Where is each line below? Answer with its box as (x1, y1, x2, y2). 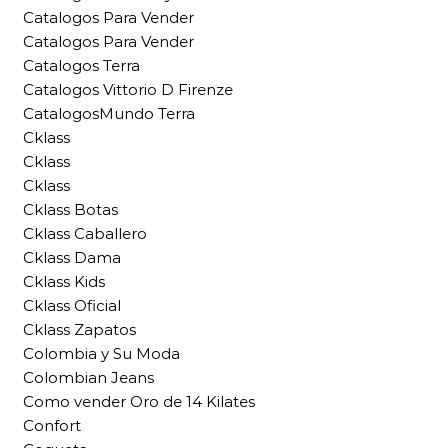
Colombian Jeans (23, 368, 154, 387)
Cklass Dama (23, 248, 121, 267)
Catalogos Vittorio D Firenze (23, 80, 233, 99)
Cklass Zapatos (23, 320, 136, 339)
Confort (23, 416, 81, 435)
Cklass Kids (23, 272, 105, 291)
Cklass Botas (23, 200, 118, 219)
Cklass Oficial (23, 296, 121, 315)
